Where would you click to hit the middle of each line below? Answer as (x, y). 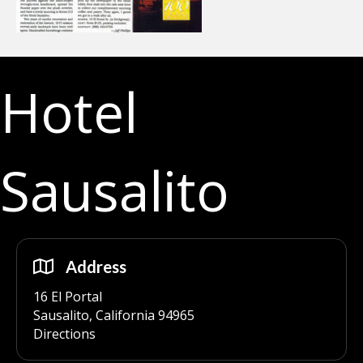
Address (96, 267)
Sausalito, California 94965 (114, 315)
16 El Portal (68, 297)
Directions (64, 334)
